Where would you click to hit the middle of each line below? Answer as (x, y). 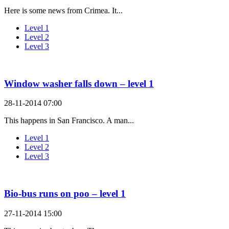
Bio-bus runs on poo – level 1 (65, 194)
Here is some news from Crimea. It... (63, 10)
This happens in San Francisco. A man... (69, 121)
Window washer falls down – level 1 (79, 83)
